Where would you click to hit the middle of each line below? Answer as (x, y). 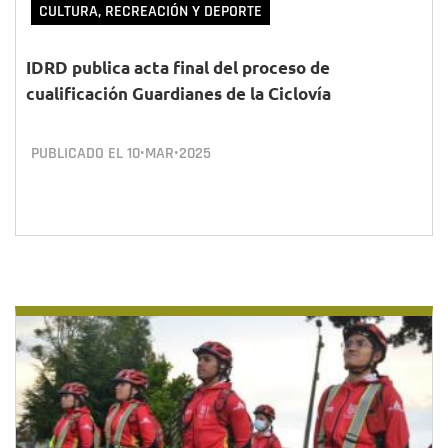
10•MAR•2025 (169, 153)
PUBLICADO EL (79, 153)
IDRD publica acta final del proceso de (178, 67)
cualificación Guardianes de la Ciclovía (178, 93)
